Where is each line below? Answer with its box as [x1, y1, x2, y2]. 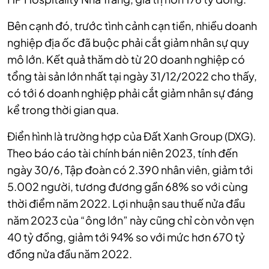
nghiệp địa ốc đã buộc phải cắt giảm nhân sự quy [7, 35, 249, 50]
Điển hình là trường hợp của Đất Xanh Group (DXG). [7, 129, 256, 144]
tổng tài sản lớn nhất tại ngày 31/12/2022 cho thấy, [7, 69, 257, 83]
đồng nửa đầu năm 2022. [7, 247, 132, 261]
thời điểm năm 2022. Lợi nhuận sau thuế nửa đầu [7, 196, 245, 211]
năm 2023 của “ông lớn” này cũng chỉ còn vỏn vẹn [7, 213, 254, 228]
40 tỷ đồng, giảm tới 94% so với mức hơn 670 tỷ [7, 230, 245, 244]
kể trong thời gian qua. [7, 103, 119, 117]
